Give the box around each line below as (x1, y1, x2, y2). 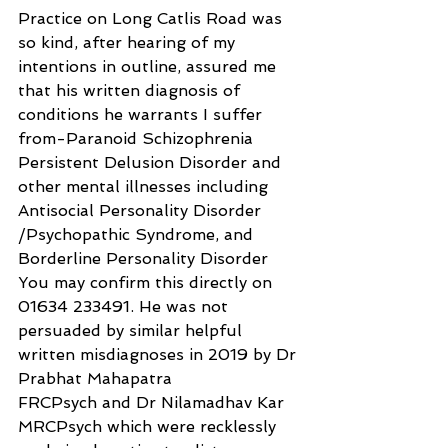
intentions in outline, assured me (18, 56, 281, 76)
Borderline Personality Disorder (18, 248, 273, 268)
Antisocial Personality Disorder (18, 200, 266, 220)
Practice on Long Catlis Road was (18, 8, 287, 28)
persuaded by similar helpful (18, 320, 247, 340)
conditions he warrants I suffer (18, 104, 267, 124)
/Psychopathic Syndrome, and (18, 224, 258, 244)
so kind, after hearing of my (18, 32, 240, 52)
